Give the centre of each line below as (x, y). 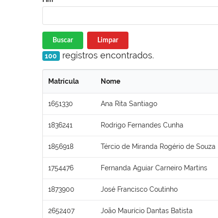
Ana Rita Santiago (129, 103)
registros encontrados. (107, 55)
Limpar (108, 40)
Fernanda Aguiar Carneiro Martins (154, 168)
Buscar (63, 40)
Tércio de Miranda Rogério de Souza (158, 146)
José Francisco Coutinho (139, 189)
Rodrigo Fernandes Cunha (142, 125)
